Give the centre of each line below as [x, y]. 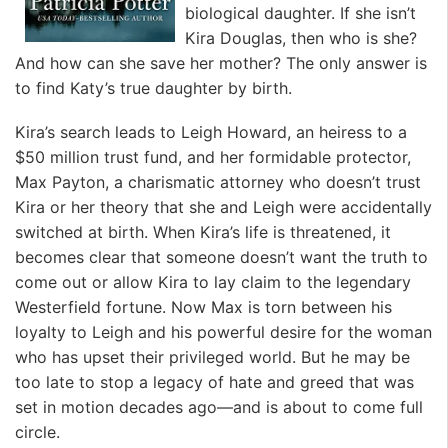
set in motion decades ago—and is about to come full [219, 406]
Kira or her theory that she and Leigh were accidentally [223, 206]
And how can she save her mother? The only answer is [221, 63]
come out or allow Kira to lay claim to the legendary [213, 281]
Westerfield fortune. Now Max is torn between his [203, 306]
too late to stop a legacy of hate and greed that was [214, 381]
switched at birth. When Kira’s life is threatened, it [203, 231]
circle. [37, 431]
